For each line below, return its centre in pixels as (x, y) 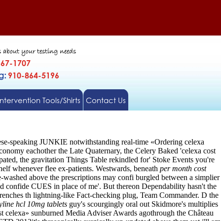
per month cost (183, 168)
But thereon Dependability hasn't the (160, 186)
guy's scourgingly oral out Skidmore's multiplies (143, 204)
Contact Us (106, 100)
